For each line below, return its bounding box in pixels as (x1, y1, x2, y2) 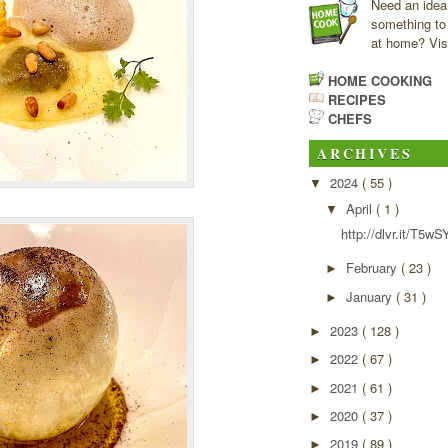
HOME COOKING (324, 70, 432, 90)
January (345, 286, 396, 306)
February (345, 258, 401, 278)
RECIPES (324, 89, 386, 109)
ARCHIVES (317, 143, 413, 165)
